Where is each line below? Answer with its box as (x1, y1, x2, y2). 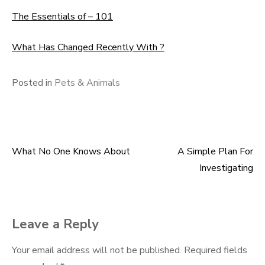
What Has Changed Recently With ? (12, 41, 164, 54)
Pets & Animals (54, 76, 120, 89)
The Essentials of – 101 (12, 10, 113, 23)
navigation (11, 176, 93, 198)
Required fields (184, 244, 247, 257)
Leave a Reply (12, 215, 99, 233)
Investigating (199, 161, 253, 174)
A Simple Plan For (177, 145, 253, 158)
